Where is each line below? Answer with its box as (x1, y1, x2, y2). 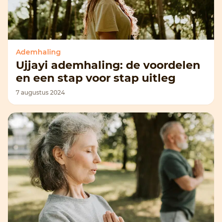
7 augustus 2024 (16, 89, 65, 96)
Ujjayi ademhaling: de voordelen (16, 58, 200, 72)
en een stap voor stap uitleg (16, 71, 175, 85)
